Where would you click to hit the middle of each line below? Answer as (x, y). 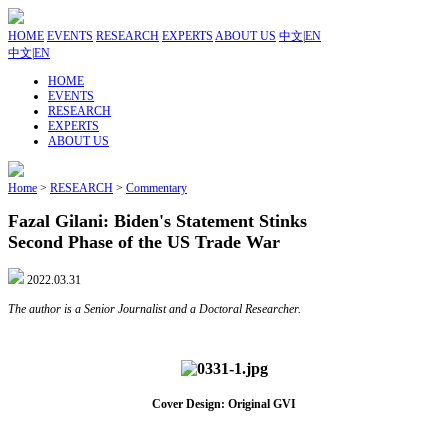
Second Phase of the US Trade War (144, 241)
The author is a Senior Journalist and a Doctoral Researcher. (154, 308)
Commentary (156, 188)
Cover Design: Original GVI (224, 403)
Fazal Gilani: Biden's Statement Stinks (157, 220)
